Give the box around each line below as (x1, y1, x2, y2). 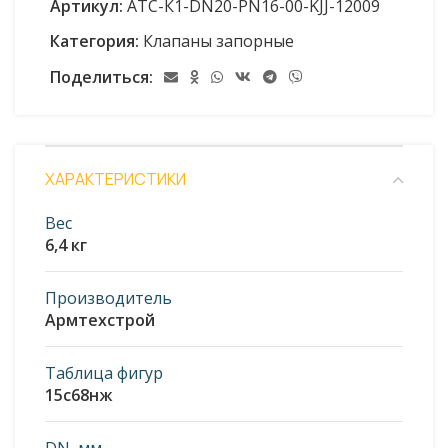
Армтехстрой (45, 309, 155, 332)
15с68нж (45, 384, 112, 407)
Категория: (50, 30, 139, 53)
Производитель (45, 287, 172, 310)
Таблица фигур (45, 362, 163, 385)
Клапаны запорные (143, 30, 294, 53)
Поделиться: (50, 65, 153, 88)
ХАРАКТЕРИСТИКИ (45, 168, 186, 191)
